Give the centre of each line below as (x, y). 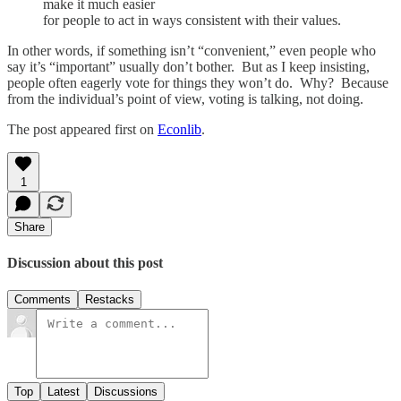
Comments (43, 300)
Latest (64, 392)
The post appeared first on (82, 129)
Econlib (179, 129)
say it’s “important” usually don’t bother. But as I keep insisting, (188, 66)
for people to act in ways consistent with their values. (192, 20)
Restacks (110, 300)
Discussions (126, 392)
